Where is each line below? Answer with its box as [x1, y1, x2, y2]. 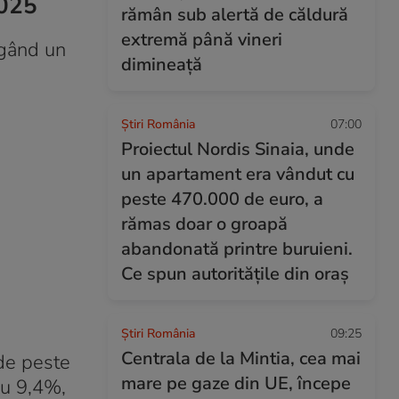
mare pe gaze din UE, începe [121, 371, 351, 395]
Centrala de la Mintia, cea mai [121, 346, 361, 370]
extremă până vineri [121, 28, 282, 52]
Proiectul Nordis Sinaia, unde [121, 137, 354, 161]
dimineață [121, 53, 202, 77]
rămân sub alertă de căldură [121, 3, 348, 27]
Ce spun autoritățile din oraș [121, 262, 349, 286]
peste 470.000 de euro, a [121, 187, 323, 211]
